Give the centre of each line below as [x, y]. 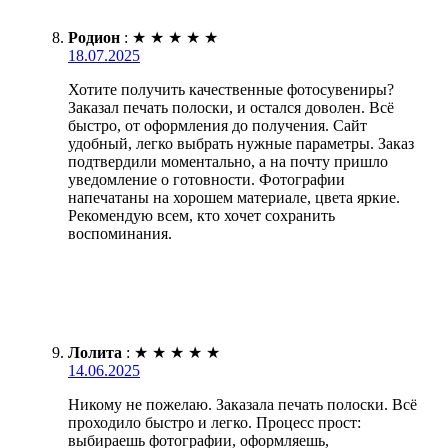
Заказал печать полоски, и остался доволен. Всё [231, 108]
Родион [94, 38]
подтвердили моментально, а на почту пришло [228, 162]
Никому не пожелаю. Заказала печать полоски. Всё [242, 405]
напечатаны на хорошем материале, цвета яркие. [234, 198]
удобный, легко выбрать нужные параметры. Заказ [241, 144]
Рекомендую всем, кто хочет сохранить [201, 216]
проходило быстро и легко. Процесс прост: [214, 423]
